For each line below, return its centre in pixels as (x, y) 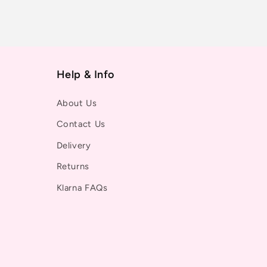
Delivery (74, 145)
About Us (77, 103)
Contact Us (81, 124)
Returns (73, 167)
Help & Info (86, 74)
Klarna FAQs (82, 187)
